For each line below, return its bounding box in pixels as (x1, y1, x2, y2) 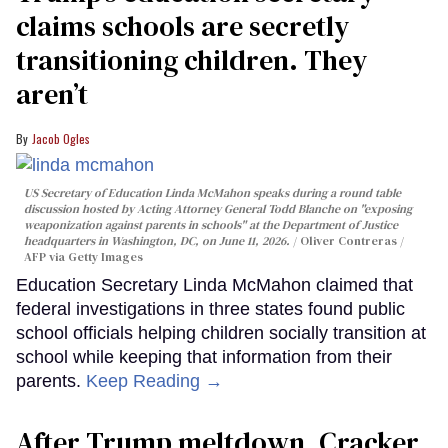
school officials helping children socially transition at (16, 322, 426, 343)
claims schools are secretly (16, 7, 349, 46)
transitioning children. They (16, 41, 367, 80)
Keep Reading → (86, 370, 223, 391)
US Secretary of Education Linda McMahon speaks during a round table (24, 184, 401, 201)
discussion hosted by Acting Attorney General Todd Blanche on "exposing (24, 200, 412, 217)
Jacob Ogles (32, 130, 90, 148)
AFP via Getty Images (24, 248, 143, 265)
